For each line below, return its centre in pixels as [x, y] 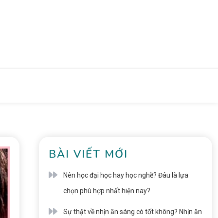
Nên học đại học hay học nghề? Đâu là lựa [126, 175]
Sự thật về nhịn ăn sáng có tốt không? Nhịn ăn [132, 212]
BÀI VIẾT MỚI [88, 154]
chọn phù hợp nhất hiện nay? [107, 191]
